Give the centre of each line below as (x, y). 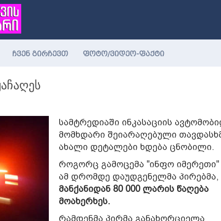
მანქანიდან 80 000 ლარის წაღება (134, 189)
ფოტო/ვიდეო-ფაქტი (124, 54)
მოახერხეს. (85, 201)
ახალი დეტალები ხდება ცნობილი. (137, 147)
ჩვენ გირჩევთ (40, 54)
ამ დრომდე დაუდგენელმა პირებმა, (139, 176)
